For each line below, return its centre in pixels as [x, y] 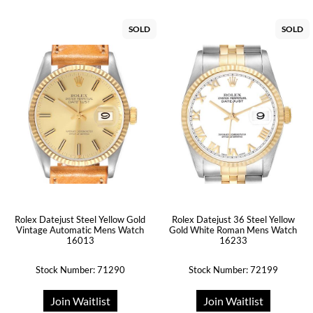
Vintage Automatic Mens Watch [80, 230]
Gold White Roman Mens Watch [233, 230]
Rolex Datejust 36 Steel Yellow [233, 219]
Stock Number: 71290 [80, 270]
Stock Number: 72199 [233, 270]
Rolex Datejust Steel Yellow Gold [80, 219]
